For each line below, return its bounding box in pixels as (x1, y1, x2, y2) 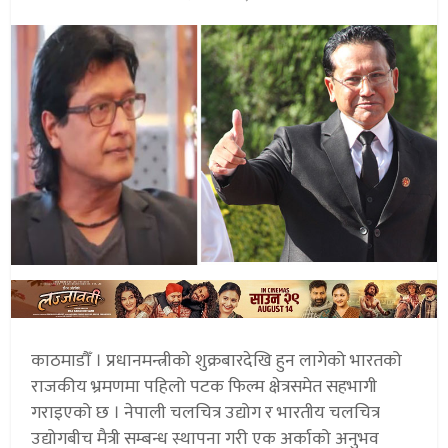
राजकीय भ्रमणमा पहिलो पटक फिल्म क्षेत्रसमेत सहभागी (31, 372, 378, 403)
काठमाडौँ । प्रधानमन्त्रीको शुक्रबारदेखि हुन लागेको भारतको (31, 346, 403, 377)
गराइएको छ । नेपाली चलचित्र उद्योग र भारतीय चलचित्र (31, 398, 381, 429)
